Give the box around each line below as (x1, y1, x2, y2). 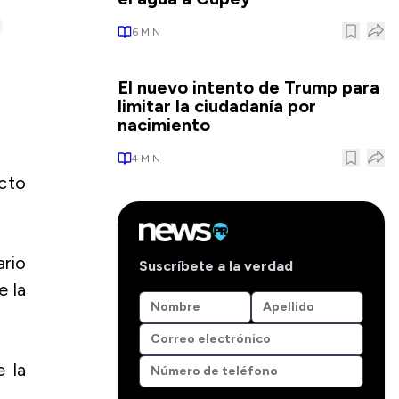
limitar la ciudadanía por (118, 95, 316, 117)
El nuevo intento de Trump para (118, 77, 379, 98)
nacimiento (118, 114, 210, 135)
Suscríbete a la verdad (139, 256, 293, 274)
